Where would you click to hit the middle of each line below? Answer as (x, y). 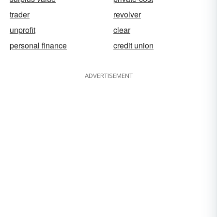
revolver (127, 14)
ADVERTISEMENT (108, 75)
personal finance (38, 45)
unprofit (23, 30)
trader (20, 14)
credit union (133, 45)
